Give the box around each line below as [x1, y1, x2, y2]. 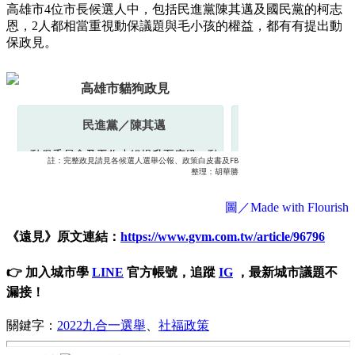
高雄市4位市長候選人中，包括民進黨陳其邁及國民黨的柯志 [6, 2, 342, 17]
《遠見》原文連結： [6, 230, 120, 244]
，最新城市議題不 [233, 265, 338, 279]
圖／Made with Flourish [225, 200, 349, 215]
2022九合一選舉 [57, 318, 146, 332]
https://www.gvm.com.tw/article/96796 [120, 230, 325, 244]
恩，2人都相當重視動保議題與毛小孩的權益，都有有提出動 [6, 19, 342, 33]
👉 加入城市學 [6, 265, 92, 279]
